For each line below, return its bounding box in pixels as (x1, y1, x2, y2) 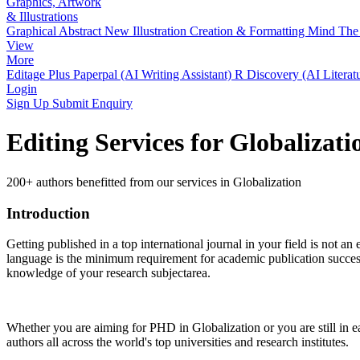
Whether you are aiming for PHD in (6, 321, 192, 335)
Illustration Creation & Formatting (133, 24, 308, 38)
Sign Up (6, 96, 52, 110)
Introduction (6, 204, 90, 222)
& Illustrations (6, 10, 78, 23)
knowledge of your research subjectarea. (6, 266, 211, 280)
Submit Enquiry (52, 96, 133, 110)
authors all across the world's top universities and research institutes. (6, 335, 349, 350)
